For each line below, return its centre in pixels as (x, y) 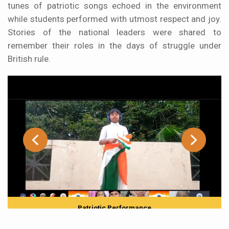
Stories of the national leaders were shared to (114, 32)
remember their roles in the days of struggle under (114, 46)
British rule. (29, 59)
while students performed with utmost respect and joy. (114, 19)
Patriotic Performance (114, 208)
